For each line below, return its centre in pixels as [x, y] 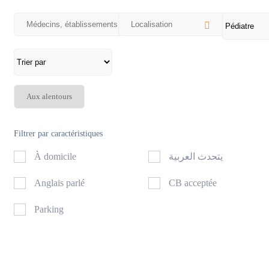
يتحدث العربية [196, 156]
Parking [49, 209]
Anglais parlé [59, 183]
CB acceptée [193, 183]
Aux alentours [49, 96]
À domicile [55, 156]
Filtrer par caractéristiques [58, 133]
